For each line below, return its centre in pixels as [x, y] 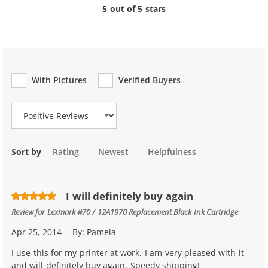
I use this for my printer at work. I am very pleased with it [128, 252]
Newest [114, 152]
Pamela [102, 232]
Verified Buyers [150, 80]
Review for [29, 211]
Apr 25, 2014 [36, 232]
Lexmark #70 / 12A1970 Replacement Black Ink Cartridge [143, 211]
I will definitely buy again [130, 196]
